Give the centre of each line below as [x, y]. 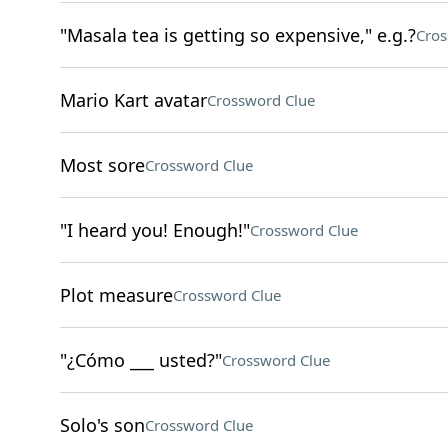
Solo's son [102, 425]
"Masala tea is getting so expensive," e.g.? [237, 35]
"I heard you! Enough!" [154, 230]
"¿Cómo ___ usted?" [140, 360]
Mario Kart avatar [133, 100]
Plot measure [116, 295]
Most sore [102, 165]
